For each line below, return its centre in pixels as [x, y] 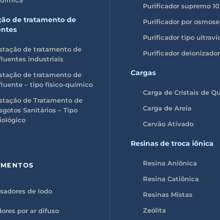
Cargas [143, 72]
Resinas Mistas [168, 194]
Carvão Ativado [168, 124]
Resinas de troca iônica [172, 143]
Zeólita [154, 210]
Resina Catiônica [171, 179]
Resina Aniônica [170, 163]
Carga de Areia [167, 108]
